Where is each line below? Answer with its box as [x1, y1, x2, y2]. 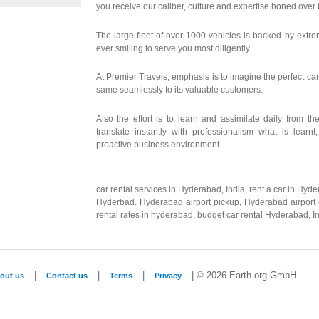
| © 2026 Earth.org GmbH [188, 270, 296, 281]
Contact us [46, 271, 88, 280]
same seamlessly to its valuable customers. [95, 85, 263, 95]
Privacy [154, 271, 182, 280]
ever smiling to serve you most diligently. [95, 43, 251, 53]
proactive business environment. [95, 139, 221, 150]
